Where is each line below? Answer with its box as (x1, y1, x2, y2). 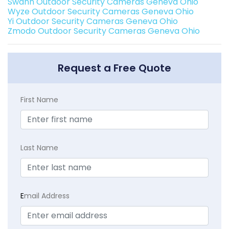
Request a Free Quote (58, 61, 171, 76)
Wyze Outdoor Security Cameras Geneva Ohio (8, 6, 194, 18)
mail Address (24, 191, 70, 201)
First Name (20, 95, 58, 105)
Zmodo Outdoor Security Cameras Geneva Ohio (8, 25, 200, 37)
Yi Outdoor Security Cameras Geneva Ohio (8, 15, 178, 28)
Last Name (20, 143, 58, 153)
